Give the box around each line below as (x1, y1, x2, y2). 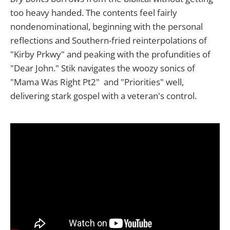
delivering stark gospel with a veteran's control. (10, 90, 197, 102)
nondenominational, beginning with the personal (10, 21, 203, 33)
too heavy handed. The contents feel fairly (10, 7, 177, 19)
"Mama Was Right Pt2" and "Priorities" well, (10, 76, 184, 88)
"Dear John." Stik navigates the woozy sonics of (10, 62, 195, 74)
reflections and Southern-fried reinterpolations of (10, 34, 207, 47)
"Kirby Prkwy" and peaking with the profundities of (10, 48, 210, 61)
